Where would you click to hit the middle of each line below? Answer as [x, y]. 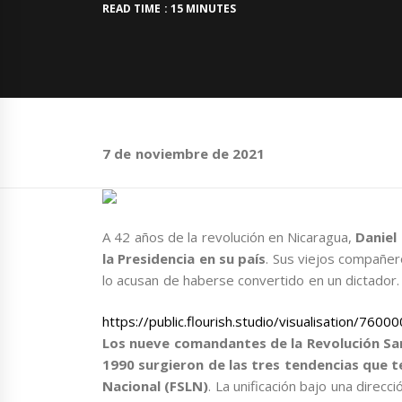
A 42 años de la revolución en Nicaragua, [229, 236]
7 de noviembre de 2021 [184, 153]
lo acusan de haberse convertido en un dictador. [251, 280]
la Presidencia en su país [184, 258]
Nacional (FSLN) [156, 386]
